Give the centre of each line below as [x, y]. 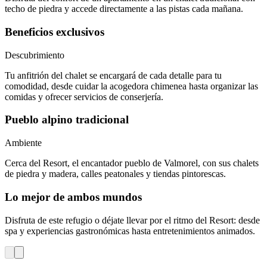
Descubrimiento [35, 55]
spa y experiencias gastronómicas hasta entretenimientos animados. [130, 231]
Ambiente [23, 143]
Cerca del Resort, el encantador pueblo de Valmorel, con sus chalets [132, 163]
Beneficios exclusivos [55, 32]
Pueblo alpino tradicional [67, 120]
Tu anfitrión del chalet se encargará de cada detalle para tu [113, 75]
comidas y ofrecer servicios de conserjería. [84, 97]
